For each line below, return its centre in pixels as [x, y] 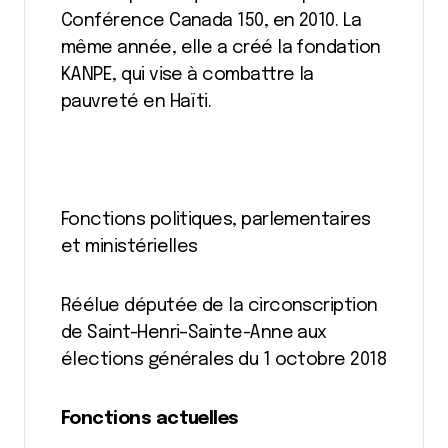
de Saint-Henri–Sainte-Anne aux [194, 333]
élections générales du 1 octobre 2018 [224, 360]
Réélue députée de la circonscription [219, 306]
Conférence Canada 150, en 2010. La [211, 21]
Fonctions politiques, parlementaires [216, 220]
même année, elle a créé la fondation [221, 48]
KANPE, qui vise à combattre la [187, 75]
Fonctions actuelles [150, 419]
